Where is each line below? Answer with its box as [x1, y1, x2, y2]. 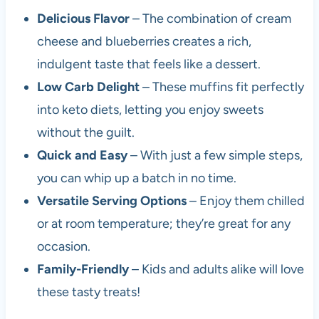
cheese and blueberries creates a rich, [36, 33, 251, 49]
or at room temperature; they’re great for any [36, 215, 291, 231]
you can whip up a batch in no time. [36, 169, 236, 186]
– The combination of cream [129, 10, 291, 26]
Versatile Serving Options [36, 192, 187, 209]
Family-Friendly [36, 261, 129, 277]
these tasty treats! [36, 283, 140, 300]
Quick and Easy [36, 147, 127, 163]
